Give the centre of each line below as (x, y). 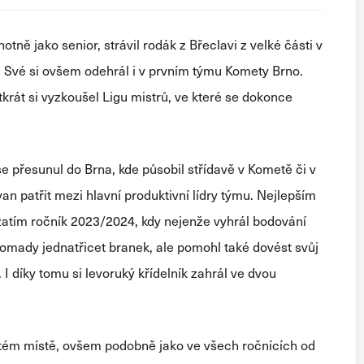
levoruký (110, 272)
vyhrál (232, 220)
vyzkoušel (70, 96)
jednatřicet (74, 246)
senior (80, 44)
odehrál (107, 70)
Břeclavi (213, 44)
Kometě (270, 168)
